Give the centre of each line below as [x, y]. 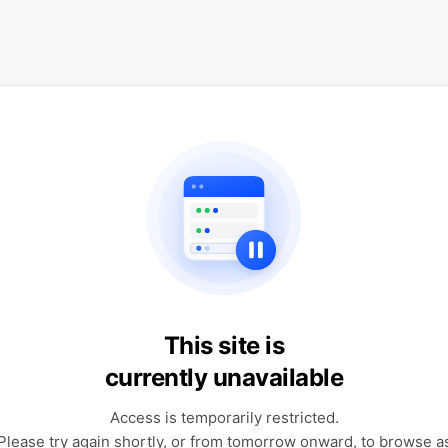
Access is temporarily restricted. [224, 417]
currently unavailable [224, 377]
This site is [224, 345]
